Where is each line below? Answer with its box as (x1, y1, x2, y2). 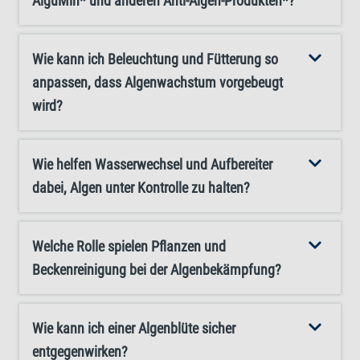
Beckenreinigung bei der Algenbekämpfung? (32, 261, 281, 278)
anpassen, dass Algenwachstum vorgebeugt (32, 74, 283, 91)
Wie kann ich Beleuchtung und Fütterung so (32, 51, 278, 67)
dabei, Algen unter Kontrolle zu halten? (32, 179, 250, 196)
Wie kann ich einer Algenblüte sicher (32, 320, 235, 337)
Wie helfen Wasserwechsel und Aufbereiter (32, 156, 272, 173)
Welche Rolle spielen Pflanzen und (32, 238, 226, 255)
